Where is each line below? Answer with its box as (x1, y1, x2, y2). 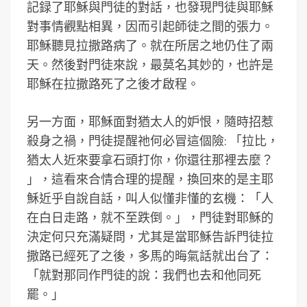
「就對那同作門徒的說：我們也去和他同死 (27, 267, 261, 283)
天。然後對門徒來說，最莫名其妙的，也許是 (27, 57, 273, 73)
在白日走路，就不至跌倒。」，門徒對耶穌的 (27, 210, 273, 225)
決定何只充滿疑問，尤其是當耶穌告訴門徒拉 (27, 229, 273, 245)
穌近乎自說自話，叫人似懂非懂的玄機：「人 (27, 191, 273, 206)
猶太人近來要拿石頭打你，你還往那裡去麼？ (27, 152, 273, 168)
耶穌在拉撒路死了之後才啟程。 (27, 76, 199, 92)
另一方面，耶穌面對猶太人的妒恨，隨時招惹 (27, 114, 273, 130)
